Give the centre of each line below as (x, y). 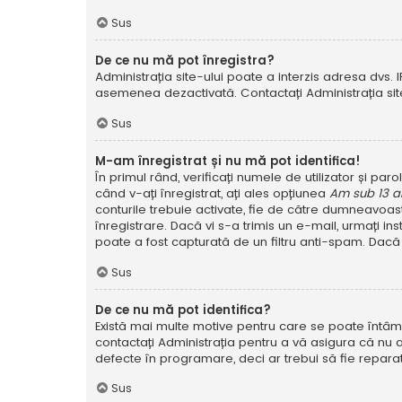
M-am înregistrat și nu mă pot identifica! (228, 161)
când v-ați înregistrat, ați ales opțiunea (212, 193)
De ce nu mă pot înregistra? (185, 61)
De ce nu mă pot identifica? (183, 310)
